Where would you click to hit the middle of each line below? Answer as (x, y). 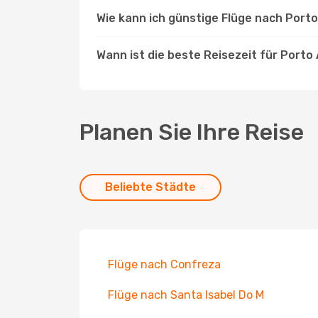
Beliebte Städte (150, 187)
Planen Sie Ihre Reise (192, 132)
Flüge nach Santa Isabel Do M (186, 295)
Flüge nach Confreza (164, 264)
